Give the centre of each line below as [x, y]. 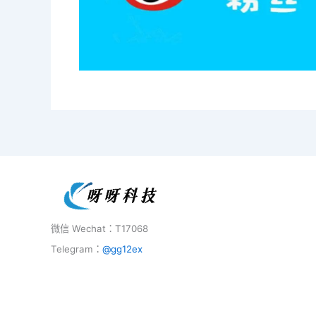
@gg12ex [122, 249]
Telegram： [77, 249]
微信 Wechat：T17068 [99, 228]
